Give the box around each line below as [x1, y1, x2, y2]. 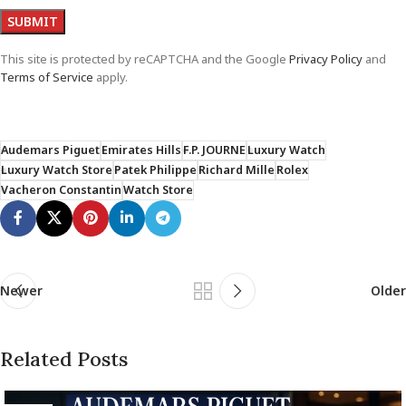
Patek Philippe [114, 161, 197, 178]
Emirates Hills [101, 141, 181, 158]
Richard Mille [198, 161, 275, 178]
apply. [93, 68, 128, 85]
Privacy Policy [289, 50, 362, 67]
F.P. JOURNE [183, 141, 246, 158]
